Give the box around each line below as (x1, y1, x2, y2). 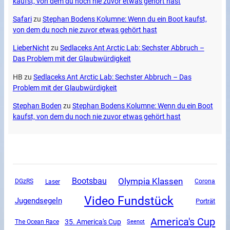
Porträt (196, 197, 216, 205)
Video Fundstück (84, 194, 174, 208)
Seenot (127, 218, 145, 225)
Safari (12, 15, 32, 24)
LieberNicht (12, 44, 49, 53)
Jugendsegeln (14, 196, 62, 206)
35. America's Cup (64, 218, 121, 226)
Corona (195, 178, 216, 185)
